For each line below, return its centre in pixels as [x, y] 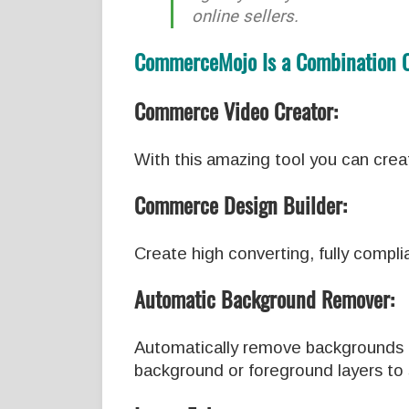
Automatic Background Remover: [264, 299]
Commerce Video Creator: [236, 111]
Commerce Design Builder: [241, 205]
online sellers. [245, 17]
